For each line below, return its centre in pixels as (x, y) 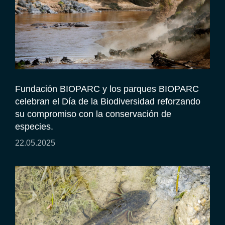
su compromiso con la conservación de (93, 114)
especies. (34, 126)
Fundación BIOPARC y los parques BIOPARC (107, 89)
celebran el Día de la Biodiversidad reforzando (108, 101)
